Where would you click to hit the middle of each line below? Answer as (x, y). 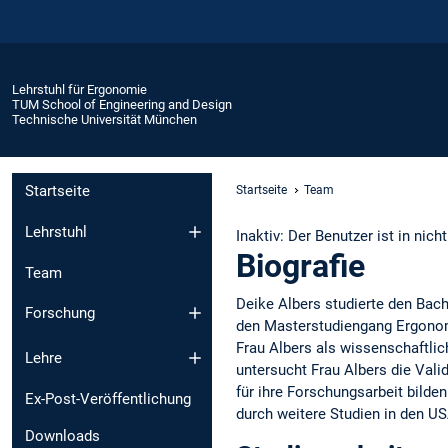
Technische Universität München (104, 119)
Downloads (62, 435)
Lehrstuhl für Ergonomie (79, 89)
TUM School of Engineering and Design (122, 104)
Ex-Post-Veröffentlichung (108, 398)
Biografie (300, 265)
